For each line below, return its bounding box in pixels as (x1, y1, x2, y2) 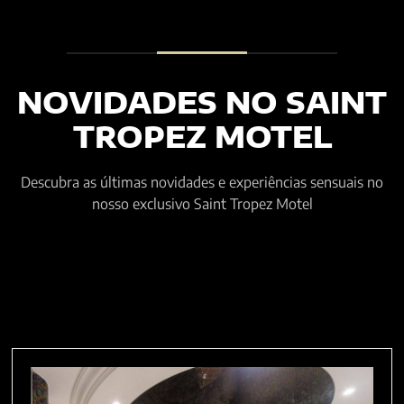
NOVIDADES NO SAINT (17, 84, 387, 121)
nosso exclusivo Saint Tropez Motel (91, 195, 313, 214)
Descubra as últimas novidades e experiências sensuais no (21, 173, 383, 192)
